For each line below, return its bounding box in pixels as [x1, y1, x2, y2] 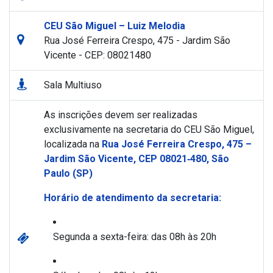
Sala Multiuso [44, 79, 102, 91]
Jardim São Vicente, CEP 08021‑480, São [44, 153, 229, 165]
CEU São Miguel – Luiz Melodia [44, 20, 185, 32]
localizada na [44, 138, 102, 151]
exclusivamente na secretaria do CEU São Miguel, [44, 124, 254, 136]
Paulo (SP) [44, 168, 93, 180]
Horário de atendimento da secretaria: [44, 192, 221, 204]
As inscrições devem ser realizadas [44, 109, 197, 121]
